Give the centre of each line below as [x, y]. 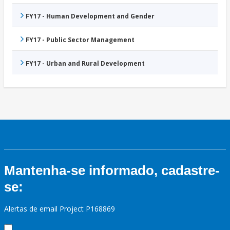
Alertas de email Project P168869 [60, 209]
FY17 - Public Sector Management [80, 40]
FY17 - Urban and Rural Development [85, 64]
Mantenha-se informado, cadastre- [112, 171]
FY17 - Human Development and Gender [90, 16]
